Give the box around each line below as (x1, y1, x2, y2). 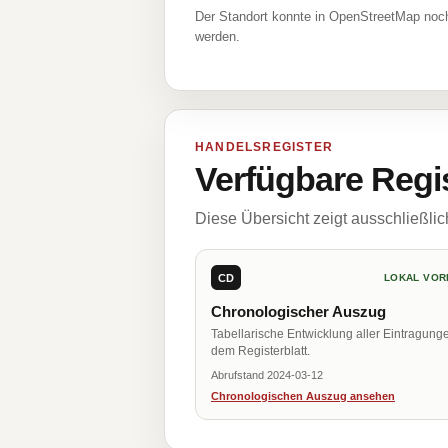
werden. (195, 29, 240, 44)
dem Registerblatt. (211, 344, 310, 358)
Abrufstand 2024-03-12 (211, 369, 323, 381)
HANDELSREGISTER (195, 140, 333, 154)
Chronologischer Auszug (211, 303, 386, 320)
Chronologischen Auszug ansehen (211, 390, 395, 402)
